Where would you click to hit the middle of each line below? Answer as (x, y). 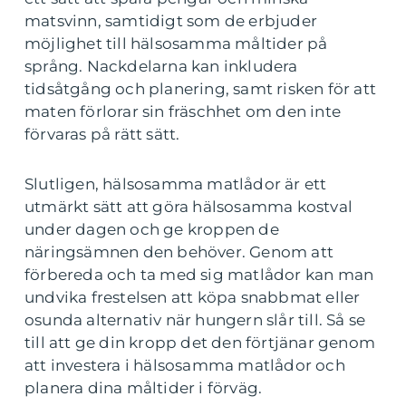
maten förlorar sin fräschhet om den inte (183, 112)
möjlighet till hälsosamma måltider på (176, 44)
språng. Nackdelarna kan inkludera (161, 67)
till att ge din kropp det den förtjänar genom (200, 343)
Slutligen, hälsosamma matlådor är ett (176, 184)
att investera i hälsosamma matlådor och (185, 366)
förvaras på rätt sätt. (102, 135)
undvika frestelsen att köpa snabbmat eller (193, 298)
